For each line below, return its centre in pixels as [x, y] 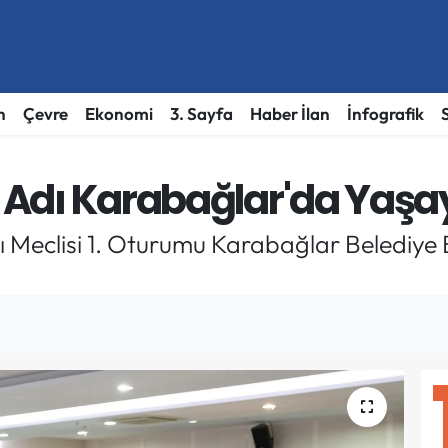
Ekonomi [118, 114]
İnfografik [385, 114]
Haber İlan [289, 114]
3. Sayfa [201, 114]
